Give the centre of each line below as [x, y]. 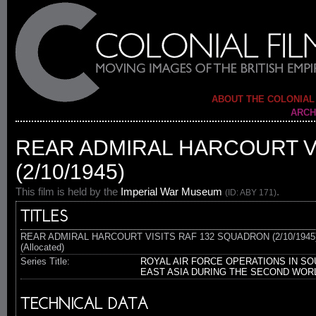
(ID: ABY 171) [251, 193]
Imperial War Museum [171, 192]
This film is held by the [68, 192]
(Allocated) [42, 247]
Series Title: [45, 261]
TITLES [44, 218]
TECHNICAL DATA [84, 305]
